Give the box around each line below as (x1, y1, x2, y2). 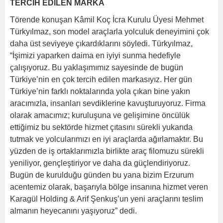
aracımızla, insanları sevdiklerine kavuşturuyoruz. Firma (10, 99, 206, 108)
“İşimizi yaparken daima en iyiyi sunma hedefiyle (10, 51, 181, 60)
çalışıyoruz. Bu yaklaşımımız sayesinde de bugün (10, 63, 183, 72)
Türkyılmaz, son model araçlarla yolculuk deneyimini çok (10, 27, 209, 36)
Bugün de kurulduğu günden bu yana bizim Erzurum (10, 170, 194, 179)
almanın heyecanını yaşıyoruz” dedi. (10, 206, 137, 215)
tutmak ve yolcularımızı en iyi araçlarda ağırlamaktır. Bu (10, 134, 203, 143)
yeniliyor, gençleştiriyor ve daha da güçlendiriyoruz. (10, 158, 190, 167)
